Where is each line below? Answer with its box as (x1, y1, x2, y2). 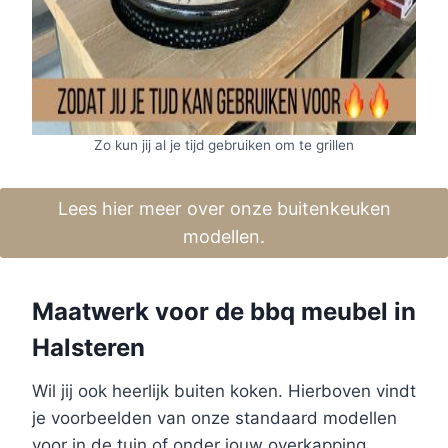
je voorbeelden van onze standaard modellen (32, 408, 397, 429)
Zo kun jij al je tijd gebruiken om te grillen (94, 136, 354, 153)
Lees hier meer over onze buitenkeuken (57, 197, 391, 219)
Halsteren (32, 333, 145, 363)
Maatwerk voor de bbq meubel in (32, 297, 416, 327)
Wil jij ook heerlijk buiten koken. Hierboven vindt (32, 381, 416, 402)
